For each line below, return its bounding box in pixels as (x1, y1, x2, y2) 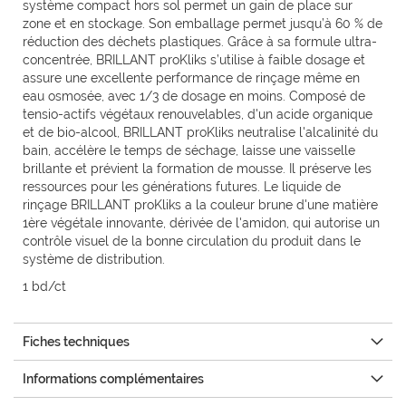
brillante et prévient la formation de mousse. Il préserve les (23, 161, 372, 177)
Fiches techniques (23, 334, 130, 350)
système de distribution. (23, 252, 165, 267)
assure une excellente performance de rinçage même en (23, 71, 360, 86)
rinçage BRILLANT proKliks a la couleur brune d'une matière (23, 198, 378, 213)
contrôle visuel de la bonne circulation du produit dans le (23, 234, 361, 249)
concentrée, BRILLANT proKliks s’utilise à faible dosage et (23, 53, 365, 68)
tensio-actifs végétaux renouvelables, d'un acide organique (23, 107, 372, 122)
